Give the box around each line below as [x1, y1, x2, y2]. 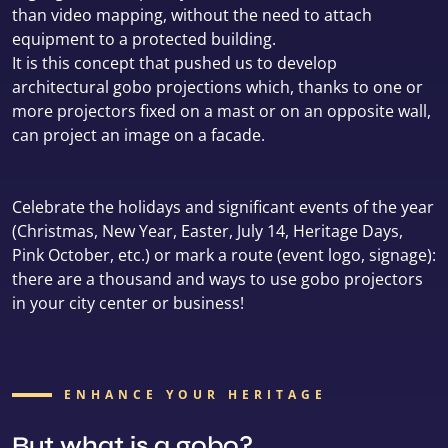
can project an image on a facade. [12, 123, 265, 146]
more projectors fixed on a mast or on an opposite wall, [12, 99, 431, 122]
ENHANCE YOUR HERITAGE [64, 385, 327, 403]
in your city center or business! [12, 291, 244, 314]
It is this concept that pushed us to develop [12, 51, 337, 74]
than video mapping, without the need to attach [12, 3, 372, 26]
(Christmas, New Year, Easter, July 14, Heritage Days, [12, 219, 403, 242]
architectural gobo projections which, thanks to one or [12, 75, 423, 98]
